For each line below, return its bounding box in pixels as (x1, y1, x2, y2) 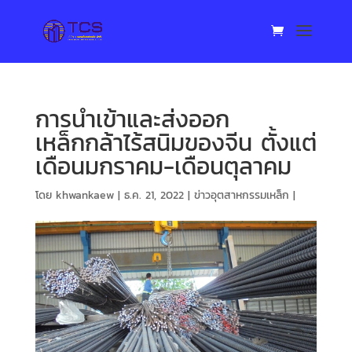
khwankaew (55, 187, 114, 203)
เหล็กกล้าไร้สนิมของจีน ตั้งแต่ (35, 125, 317, 160)
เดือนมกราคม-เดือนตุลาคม (35, 148, 291, 184)
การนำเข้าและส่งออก (35, 101, 229, 137)
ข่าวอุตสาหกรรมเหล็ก (193, 187, 289, 203)
